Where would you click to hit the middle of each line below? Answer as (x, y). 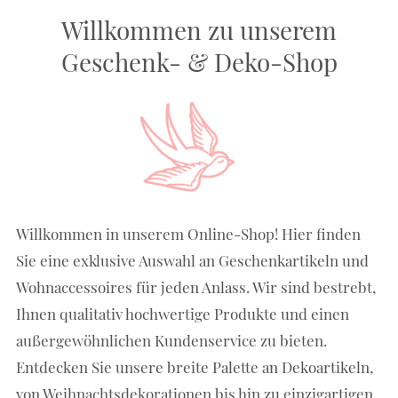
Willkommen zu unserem (199, 29)
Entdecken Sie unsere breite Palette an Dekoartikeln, (195, 366)
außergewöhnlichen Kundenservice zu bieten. (172, 340)
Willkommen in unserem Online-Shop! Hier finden (189, 233)
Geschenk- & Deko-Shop (199, 61)
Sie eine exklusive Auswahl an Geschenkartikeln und (193, 260)
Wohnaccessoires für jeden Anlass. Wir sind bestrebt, (196, 287)
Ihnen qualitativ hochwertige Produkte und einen (183, 313)
